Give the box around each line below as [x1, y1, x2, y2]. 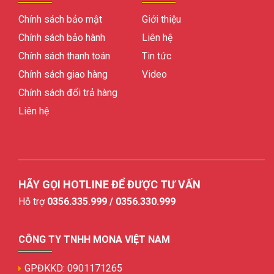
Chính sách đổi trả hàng [18, 86, 117, 98]
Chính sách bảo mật [18, 13, 102, 25]
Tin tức [141, 50, 171, 62]
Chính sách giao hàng [18, 68, 108, 80]
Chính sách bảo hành [18, 31, 105, 43]
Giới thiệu [141, 13, 181, 25]
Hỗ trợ [18, 195, 47, 207]
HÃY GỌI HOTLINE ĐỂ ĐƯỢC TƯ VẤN [18, 177, 201, 191]
